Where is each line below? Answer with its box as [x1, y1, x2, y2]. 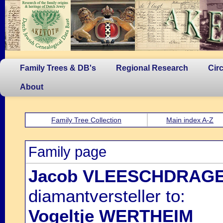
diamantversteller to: [28, 186, 185, 206]
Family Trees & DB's [20, 64, 96, 72]
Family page [28, 144, 107, 160]
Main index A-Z [166, 116, 214, 124]
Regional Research [116, 64, 188, 72]
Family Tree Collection [51, 116, 121, 124]
